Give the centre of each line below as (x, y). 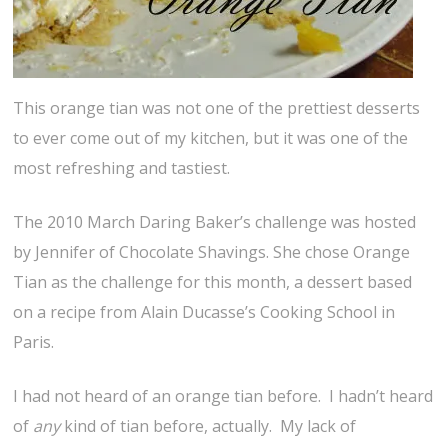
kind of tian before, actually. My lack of (208, 426)
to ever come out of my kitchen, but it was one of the (211, 138)
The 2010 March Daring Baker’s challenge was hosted (215, 222)
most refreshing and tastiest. (122, 168)
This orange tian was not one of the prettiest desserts (217, 108)
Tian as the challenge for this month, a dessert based (213, 282)
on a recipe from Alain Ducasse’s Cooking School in (204, 312)
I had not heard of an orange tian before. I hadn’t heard (223, 396)
